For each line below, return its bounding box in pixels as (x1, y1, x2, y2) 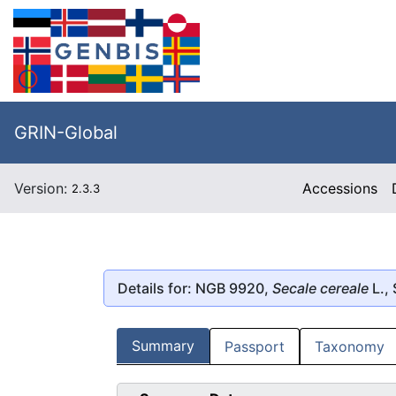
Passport (225, 338, 285, 356)
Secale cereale (272, 278, 369, 297)
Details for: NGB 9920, (118, 278, 272, 297)
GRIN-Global (14, 122, 118, 143)
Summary (132, 337, 194, 355)
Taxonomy (315, 338, 385, 356)
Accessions (302, 179, 378, 197)
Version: (14, 179, 72, 197)
